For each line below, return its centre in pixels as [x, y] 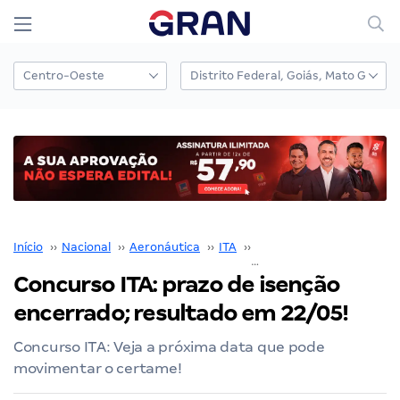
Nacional [86, 246]
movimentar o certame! [98, 368]
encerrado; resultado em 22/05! [181, 312]
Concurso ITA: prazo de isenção [177, 284]
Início [28, 246]
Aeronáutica [165, 246]
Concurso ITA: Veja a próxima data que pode [169, 346]
